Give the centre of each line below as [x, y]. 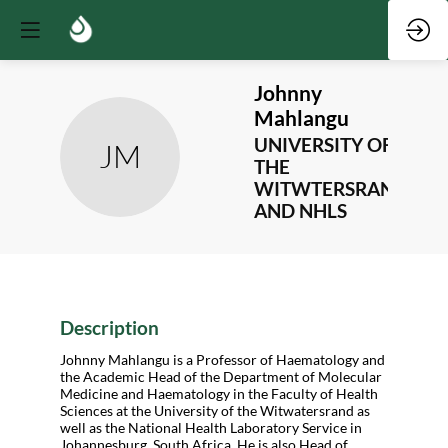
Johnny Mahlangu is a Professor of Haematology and [222, 359]
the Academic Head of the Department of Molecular [221, 376]
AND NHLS [300, 210]
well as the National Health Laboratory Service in [211, 427]
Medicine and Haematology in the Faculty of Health [219, 393]
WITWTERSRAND [331, 188]
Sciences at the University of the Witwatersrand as [215, 410]
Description [109, 328]
